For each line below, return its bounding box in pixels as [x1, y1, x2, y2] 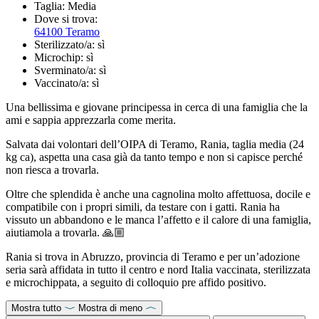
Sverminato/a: [34, 63, 99, 76]
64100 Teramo [34, 25, 100, 38]
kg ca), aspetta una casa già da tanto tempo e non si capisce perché [6, 150, 303, 163]
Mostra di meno [78, 302, 142, 313]
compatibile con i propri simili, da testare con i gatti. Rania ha [6, 200, 280, 213]
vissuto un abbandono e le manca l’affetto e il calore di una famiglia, [6, 213, 311, 226]
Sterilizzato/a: [34, 38, 98, 51]
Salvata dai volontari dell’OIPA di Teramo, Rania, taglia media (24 [6, 137, 304, 150]
